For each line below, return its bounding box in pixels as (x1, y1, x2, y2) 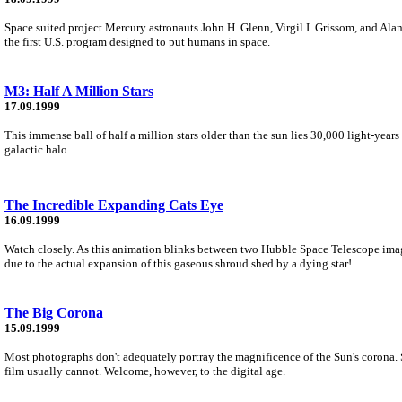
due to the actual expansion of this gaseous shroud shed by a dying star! (4, 256, 352, 270)
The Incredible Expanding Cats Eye (4, 197, 223, 213)
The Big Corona (4, 304, 103, 320)
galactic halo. (4, 142, 70, 156)
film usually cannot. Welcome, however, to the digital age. (4, 363, 285, 378)
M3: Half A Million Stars (4, 83, 153, 99)
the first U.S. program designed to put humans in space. (4, 34, 270, 48)
